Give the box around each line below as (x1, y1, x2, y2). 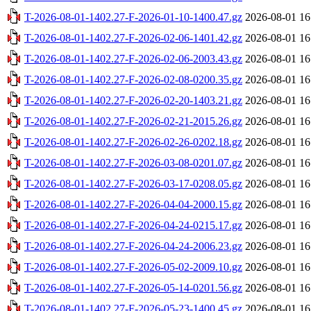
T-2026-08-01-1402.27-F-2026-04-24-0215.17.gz (24, 219, 242, 231)
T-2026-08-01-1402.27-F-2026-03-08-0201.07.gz (24, 156, 242, 169)
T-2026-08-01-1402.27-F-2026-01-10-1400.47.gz (24, 10, 242, 23)
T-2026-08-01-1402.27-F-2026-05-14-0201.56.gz (24, 281, 242, 294)
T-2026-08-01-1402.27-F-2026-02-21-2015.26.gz (24, 115, 242, 127)
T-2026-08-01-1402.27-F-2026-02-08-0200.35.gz (24, 73, 242, 85)
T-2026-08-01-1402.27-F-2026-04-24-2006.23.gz (24, 239, 242, 252)
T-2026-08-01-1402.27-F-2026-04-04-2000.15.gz (24, 198, 242, 210)
